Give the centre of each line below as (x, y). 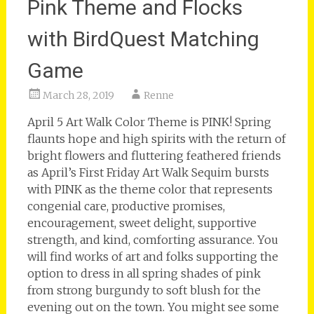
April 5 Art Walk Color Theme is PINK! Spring (149, 122)
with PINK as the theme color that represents (150, 189)
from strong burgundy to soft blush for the (144, 290)
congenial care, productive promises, (126, 206)
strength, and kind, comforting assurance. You (152, 239)
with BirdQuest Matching (143, 39)
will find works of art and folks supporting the (152, 256)
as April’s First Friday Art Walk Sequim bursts (148, 172)
